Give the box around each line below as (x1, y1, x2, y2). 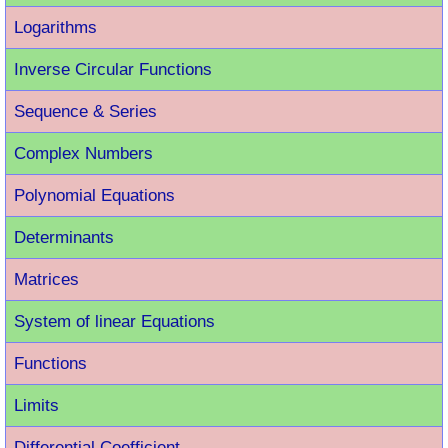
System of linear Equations (14, 311, 215, 331)
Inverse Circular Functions (14, 59, 212, 79)
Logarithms (14, 17, 97, 37)
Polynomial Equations (14, 185, 175, 205)
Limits (14, 395, 59, 415)
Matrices (14, 269, 79, 289)
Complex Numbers (14, 143, 153, 163)
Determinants (14, 227, 114, 247)
